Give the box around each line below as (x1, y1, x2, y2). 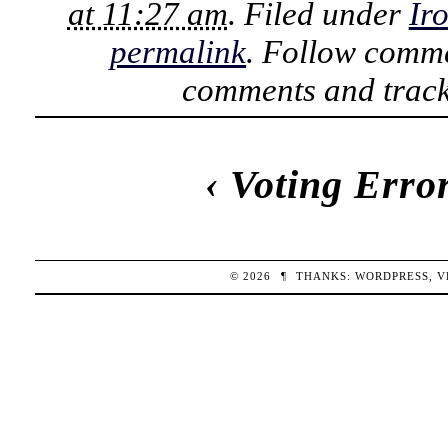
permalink (110, 33, 247, 70)
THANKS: (296, 270, 356, 283)
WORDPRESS (355, 270, 430, 283)
